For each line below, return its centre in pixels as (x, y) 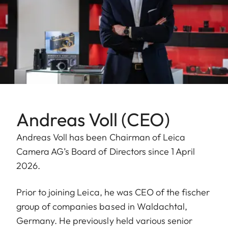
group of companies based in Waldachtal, (102, 207)
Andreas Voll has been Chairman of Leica (101, 137)
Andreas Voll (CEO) (93, 120)
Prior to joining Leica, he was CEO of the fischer (113, 192)
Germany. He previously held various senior (105, 221)
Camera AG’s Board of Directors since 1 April (106, 152)
